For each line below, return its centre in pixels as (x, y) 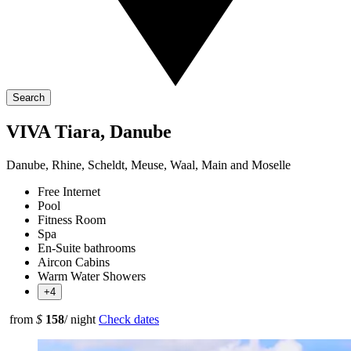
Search (29, 98)
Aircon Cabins (74, 262)
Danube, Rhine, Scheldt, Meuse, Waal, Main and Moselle (148, 165)
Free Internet (69, 191)
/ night (80, 319)
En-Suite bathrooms (87, 248)
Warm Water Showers (92, 276)
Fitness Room (72, 219)
